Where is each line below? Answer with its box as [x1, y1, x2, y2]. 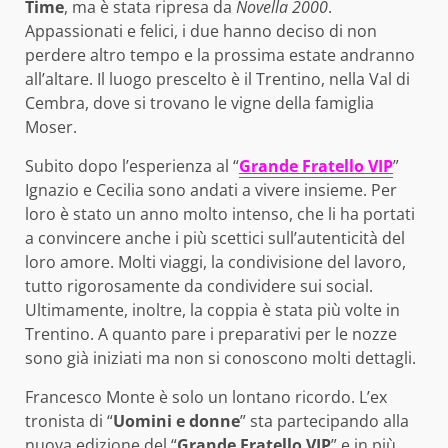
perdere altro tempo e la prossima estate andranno [25, 44, 415, 67]
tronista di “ [25, 410, 113, 433]
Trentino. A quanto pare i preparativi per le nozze [25, 323, 397, 346]
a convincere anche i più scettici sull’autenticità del [25, 227, 405, 250]
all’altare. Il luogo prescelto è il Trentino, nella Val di [25, 68, 410, 91]
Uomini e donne [113, 410, 240, 433]
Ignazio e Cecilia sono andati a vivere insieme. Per [25, 179, 397, 202]
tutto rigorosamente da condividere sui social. [25, 275, 373, 298]
